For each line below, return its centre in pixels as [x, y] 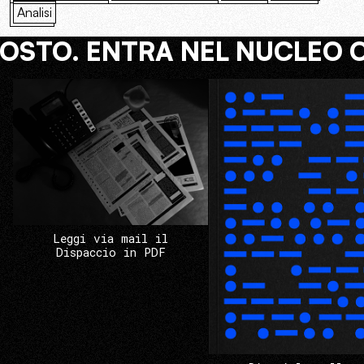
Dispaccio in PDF [110, 253]
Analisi [35, 12]
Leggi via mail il [110, 239]
